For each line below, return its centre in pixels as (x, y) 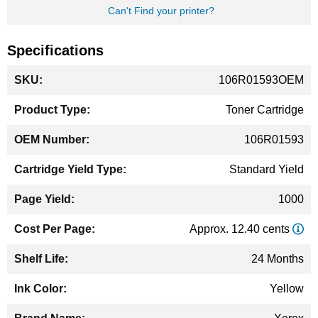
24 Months (278, 259)
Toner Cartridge (265, 110)
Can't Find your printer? (161, 11)
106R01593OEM (261, 80)
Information (34, 88)
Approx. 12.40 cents (241, 229)
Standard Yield (267, 169)
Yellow (287, 289)
